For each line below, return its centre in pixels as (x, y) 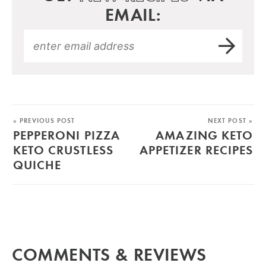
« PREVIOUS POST (44, 120)
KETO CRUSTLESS (63, 149)
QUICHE (37, 164)
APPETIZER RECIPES (196, 149)
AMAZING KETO (204, 134)
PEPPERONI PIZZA (66, 134)
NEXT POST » (230, 120)
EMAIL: (133, 14)
